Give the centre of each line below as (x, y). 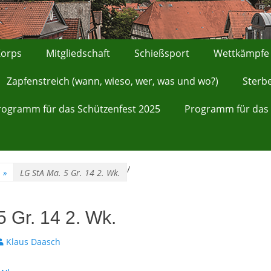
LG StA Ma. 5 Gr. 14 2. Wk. (70, 173)
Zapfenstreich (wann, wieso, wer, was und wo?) (113, 81)
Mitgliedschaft (78, 53)
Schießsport (162, 53)
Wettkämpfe (241, 53)
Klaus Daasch (33, 242)
